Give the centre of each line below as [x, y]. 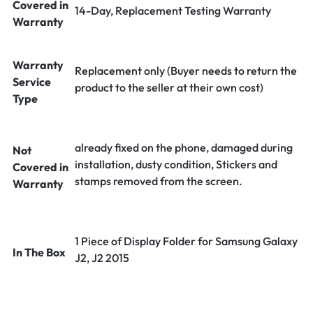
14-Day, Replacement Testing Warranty [173, 10]
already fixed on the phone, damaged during [184, 147]
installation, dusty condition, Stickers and [176, 164]
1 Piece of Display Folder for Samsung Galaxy [186, 241]
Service [32, 82]
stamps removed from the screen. [159, 181]
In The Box [39, 252]
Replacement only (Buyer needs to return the [186, 71]
